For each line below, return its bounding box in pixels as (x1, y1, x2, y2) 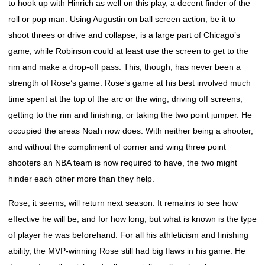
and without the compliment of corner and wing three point (8, 142, 226, 151)
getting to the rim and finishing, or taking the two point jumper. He (8, 110, 252, 119)
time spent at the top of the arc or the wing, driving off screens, (8, 94, 243, 104)
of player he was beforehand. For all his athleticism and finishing (8, 230, 248, 240)
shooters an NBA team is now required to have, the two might (8, 158, 237, 167)
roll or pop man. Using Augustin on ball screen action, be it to (8, 14, 235, 24)
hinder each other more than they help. (8, 174, 154, 183)
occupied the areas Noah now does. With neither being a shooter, (8, 126, 253, 135)
